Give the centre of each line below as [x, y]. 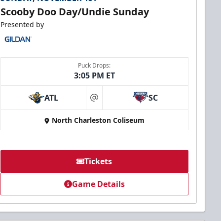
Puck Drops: [94, 66]
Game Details [98, 184]
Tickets [98, 162]
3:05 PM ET [94, 76]
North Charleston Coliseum [98, 120]
